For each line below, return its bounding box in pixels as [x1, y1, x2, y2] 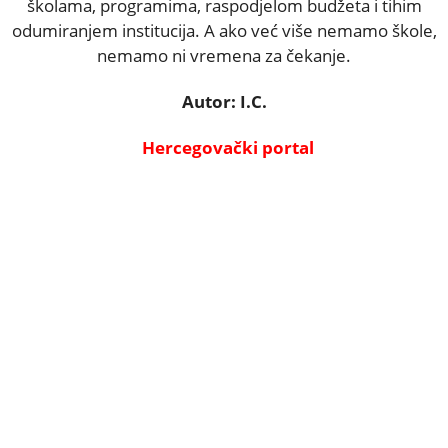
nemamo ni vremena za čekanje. [97, 43, 351, 67]
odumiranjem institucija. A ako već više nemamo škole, [11, 18, 437, 42]
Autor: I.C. [181, 89, 267, 113]
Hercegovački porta [142, 135, 309, 159]
